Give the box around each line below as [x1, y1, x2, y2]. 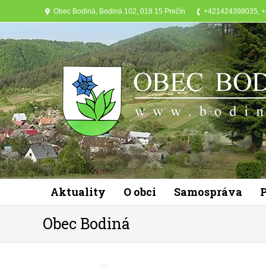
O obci [123, 185, 156, 199]
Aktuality [50, 185, 106, 199]
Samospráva [174, 185, 242, 199]
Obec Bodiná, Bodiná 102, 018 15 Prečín [53, 7, 185, 15]
